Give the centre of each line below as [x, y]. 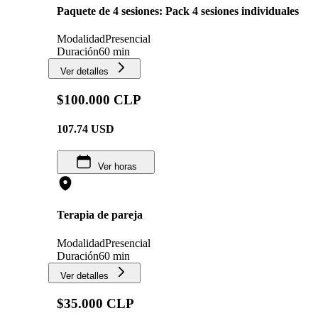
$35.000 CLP [95, 304]
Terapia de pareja [100, 215]
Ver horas [117, 167]
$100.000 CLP [99, 99]
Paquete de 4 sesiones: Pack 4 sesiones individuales [178, 11]
